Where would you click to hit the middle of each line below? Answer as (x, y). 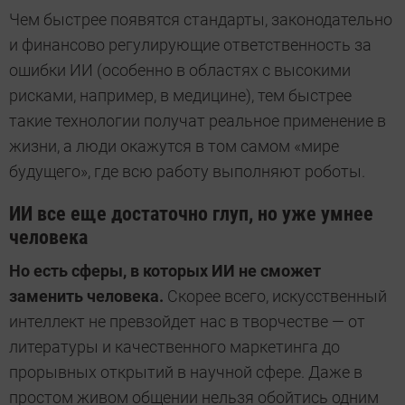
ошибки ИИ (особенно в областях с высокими (180, 70)
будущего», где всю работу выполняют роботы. (187, 171)
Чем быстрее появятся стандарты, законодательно (201, 19)
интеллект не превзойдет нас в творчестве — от (187, 321)
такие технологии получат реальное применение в (198, 120)
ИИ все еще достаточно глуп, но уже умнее (191, 213)
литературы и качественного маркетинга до (174, 346)
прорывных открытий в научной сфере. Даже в (186, 372)
